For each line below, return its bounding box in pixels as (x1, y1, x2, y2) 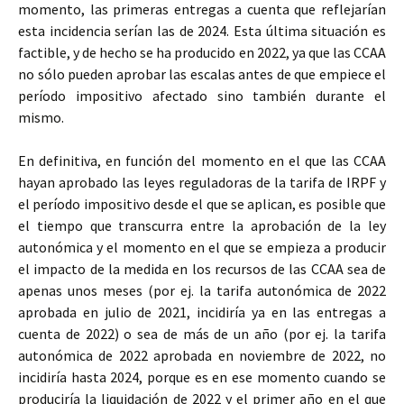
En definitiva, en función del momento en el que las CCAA (18, 151, 386, 170)
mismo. (18, 108, 64, 126)
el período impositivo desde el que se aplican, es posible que (18, 195, 386, 213)
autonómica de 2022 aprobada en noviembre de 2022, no (18, 346, 386, 364)
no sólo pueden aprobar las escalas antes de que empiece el (18, 65, 386, 83)
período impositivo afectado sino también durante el (18, 87, 386, 105)
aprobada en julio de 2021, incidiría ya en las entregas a (18, 303, 386, 321)
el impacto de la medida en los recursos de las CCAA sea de (18, 260, 386, 278)
